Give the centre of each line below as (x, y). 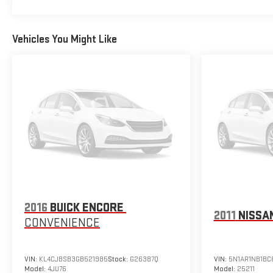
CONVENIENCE (62, 223)
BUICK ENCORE (87, 208)
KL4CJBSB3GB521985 (73, 259)
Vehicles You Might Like (65, 39)
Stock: (119, 259)
